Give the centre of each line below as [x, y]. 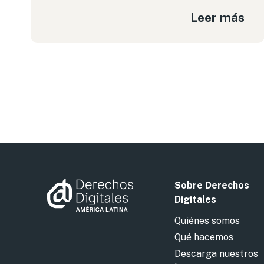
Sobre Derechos [212, 185]
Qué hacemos [204, 237]
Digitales [195, 199]
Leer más [218, 17]
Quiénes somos [207, 221]
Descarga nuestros [216, 254]
